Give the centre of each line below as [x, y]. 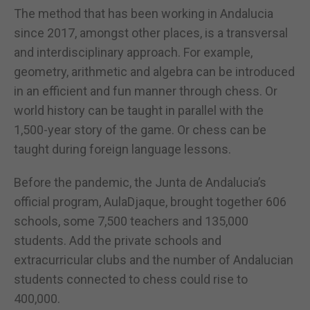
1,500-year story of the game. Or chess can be [140, 129]
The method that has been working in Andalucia [144, 13]
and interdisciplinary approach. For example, [133, 52]
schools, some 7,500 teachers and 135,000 [131, 221]
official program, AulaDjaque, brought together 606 [150, 201]
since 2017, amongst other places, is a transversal [151, 33]
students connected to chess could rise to [131, 279]
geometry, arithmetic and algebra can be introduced [154, 71]
